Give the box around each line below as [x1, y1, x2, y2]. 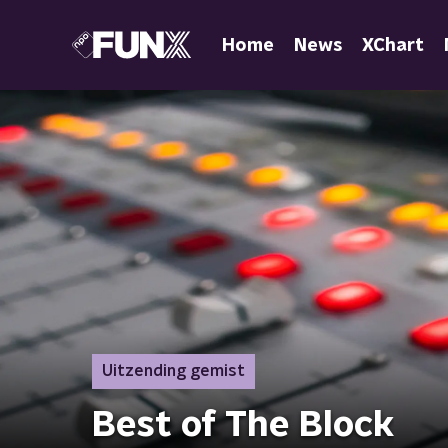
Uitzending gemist [102, 363, 245, 379]
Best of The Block [92, 407, 394, 443]
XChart [362, 36, 424, 55]
